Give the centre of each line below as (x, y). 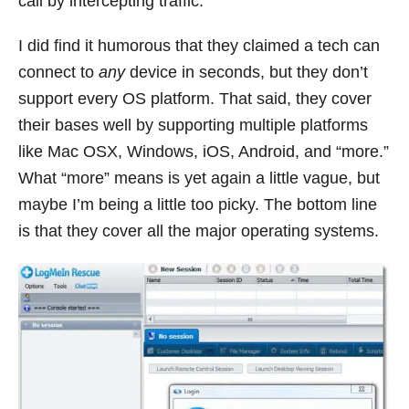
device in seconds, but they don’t (246, 72)
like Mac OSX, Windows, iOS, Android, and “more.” (204, 151)
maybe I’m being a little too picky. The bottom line (198, 204)
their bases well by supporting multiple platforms (193, 125)
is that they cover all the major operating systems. (199, 231)
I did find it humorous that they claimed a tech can (199, 45)
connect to (58, 72)
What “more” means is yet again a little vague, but (199, 178)
